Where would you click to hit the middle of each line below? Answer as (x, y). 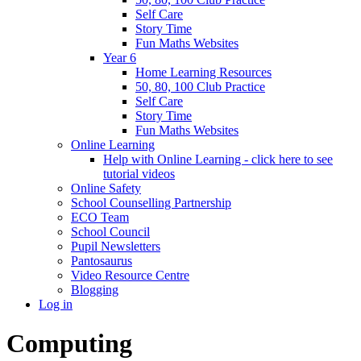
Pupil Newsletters (116, 246)
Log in (56, 304)
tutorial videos (139, 173)
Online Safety (106, 188)
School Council (110, 231)
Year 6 (120, 57)
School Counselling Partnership (151, 202)
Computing (69, 344)
